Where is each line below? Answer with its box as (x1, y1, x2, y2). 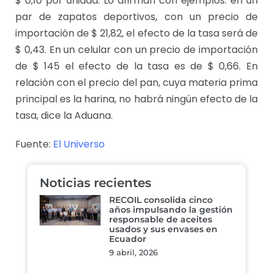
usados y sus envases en (109, 224, 218, 235)
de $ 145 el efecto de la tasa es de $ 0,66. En (15, 59, 258, 74)
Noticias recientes (40, 175, 151, 191)
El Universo (53, 137, 105, 152)
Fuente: (15, 137, 53, 152)
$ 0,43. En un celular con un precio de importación (15, 43, 258, 57)
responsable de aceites (109, 214, 212, 225)
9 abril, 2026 (109, 248, 158, 258)
